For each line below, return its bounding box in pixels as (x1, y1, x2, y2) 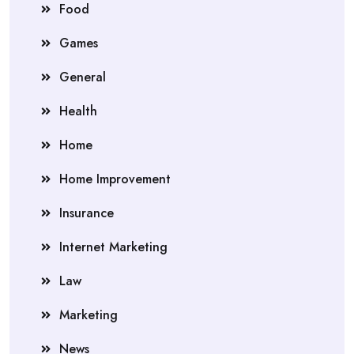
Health (59, 102, 97, 120)
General (59, 68, 106, 86)
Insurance (59, 204, 114, 222)
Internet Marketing (59, 238, 168, 256)
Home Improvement (59, 170, 171, 188)
